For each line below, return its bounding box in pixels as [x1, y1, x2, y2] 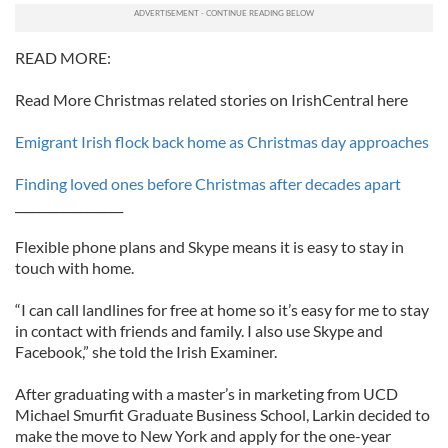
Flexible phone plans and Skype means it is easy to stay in [15, 237, 404, 256]
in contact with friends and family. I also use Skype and [15, 321, 383, 340]
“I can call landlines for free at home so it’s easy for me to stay [15, 300, 429, 319]
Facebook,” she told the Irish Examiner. [15, 342, 277, 361]
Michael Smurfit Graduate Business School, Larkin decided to [15, 405, 430, 424]
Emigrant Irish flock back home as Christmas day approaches [15, 132, 429, 151]
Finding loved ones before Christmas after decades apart [15, 174, 401, 193]
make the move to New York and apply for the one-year [15, 426, 391, 445]
